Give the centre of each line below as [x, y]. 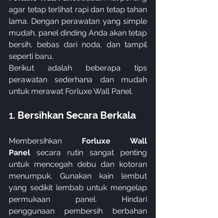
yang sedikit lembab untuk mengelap [78, 188]
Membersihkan [45, 141]
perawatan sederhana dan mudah [78, 80]
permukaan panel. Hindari [78, 199]
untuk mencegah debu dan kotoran [78, 164]
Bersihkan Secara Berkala [77, 115]
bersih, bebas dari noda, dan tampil [78, 45]
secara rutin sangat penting [89, 153]
